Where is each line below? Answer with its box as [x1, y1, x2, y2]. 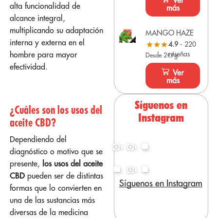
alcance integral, [10, 13, 65, 23]
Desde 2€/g [145, 51, 178, 59]
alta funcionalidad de [10, 1, 80, 11]
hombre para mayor [10, 50, 77, 60]
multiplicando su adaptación [10, 25, 103, 36]
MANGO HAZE [145, 28, 194, 37]
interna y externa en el [10, 37, 85, 48]
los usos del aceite [42, 158, 103, 168]
